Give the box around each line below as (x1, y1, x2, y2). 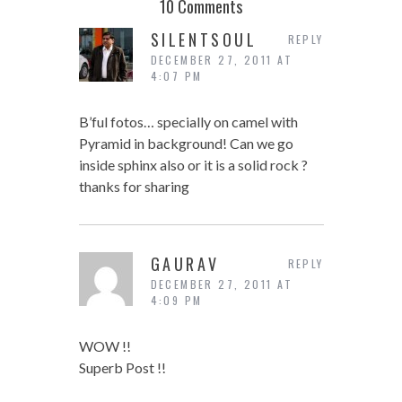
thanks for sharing (78, 178, 189, 196)
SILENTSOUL (150, 28, 258, 52)
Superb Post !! (78, 359, 166, 377)
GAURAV (150, 252, 220, 276)
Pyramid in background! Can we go (78, 135, 293, 153)
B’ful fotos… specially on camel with (78, 113, 298, 131)
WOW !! (78, 337, 131, 355)
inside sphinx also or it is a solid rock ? (78, 156, 308, 174)
